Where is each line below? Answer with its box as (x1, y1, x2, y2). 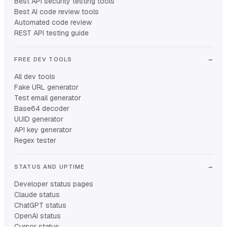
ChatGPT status (14, 201, 66, 210)
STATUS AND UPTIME (14, 163, 85, 171)
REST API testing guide (14, 28, 89, 38)
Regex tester (14, 136, 56, 145)
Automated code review (14, 18, 92, 27)
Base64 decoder (14, 104, 69, 113)
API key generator (14, 125, 72, 135)
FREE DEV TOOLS (14, 55, 72, 63)
